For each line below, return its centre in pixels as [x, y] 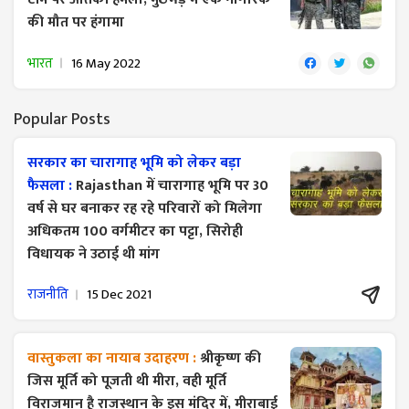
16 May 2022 [106, 63]
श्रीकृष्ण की [231, 358]
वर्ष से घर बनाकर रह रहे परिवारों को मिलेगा [145, 208]
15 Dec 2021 [119, 295]
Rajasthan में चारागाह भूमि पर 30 [172, 185]
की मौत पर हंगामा [76, 22]
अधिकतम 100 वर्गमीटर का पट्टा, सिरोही [135, 231]
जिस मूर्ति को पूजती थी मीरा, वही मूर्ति [127, 381]
